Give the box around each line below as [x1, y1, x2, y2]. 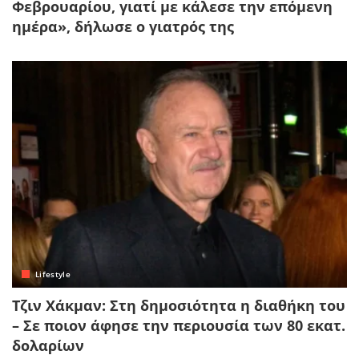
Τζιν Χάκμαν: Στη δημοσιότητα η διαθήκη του [12, 295, 345, 315]
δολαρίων [12, 335, 84, 355]
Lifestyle [35, 268, 71, 280]
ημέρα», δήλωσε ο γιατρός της [12, 17, 234, 37]
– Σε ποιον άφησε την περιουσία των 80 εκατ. [12, 315, 345, 335]
